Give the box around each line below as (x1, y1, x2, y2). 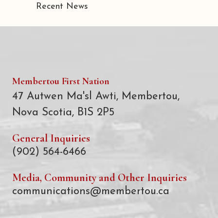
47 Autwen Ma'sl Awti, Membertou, (12, 91, 180, 102)
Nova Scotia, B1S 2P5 (12, 107, 114, 118)
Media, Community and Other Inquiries (12, 171, 187, 184)
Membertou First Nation (12, 75, 109, 87)
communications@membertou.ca (12, 186, 169, 197)
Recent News (36, 1, 88, 11)
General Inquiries (12, 132, 90, 145)
